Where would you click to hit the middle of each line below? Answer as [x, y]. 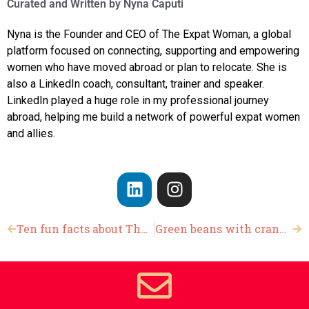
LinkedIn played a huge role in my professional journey [138, 100]
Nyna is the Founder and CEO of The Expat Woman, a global [149, 34]
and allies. [31, 133]
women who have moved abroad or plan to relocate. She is [147, 67]
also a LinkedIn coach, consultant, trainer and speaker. [136, 83]
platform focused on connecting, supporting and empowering [153, 50]
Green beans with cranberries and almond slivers [283, 228]
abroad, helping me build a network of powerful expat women [153, 117]
